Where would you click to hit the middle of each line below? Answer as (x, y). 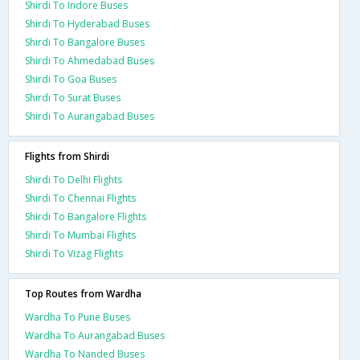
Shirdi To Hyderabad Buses (87, 23)
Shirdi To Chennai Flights (80, 198)
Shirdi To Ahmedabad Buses (90, 60)
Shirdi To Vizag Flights (74, 253)
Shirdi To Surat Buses (73, 97)
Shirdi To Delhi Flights (74, 179)
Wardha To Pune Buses (78, 317)
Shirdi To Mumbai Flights (80, 235)
